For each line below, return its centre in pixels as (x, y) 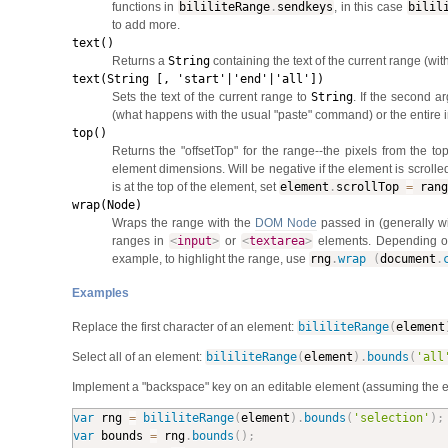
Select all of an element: (138, 356)
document (407, 258)
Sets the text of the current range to (211, 96)
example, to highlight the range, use (210, 258)
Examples (100, 292)
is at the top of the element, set (195, 186)
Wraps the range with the (183, 222)
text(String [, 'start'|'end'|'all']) (197, 78)
